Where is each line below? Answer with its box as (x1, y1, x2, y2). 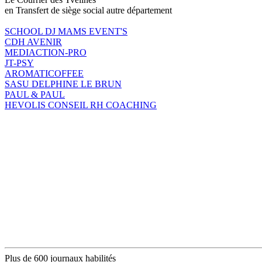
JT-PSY (5, 57, 34, 68)
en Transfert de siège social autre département (5, 5, 172, 15)
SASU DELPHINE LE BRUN (5, 78, 122, 89)
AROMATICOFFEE (5, 68, 84, 78)
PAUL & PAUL (5, 89, 65, 99)
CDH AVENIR (5, 36, 62, 47)
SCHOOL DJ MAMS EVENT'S (5, 26, 127, 36)
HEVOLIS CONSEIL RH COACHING (5, 99, 157, 110)
